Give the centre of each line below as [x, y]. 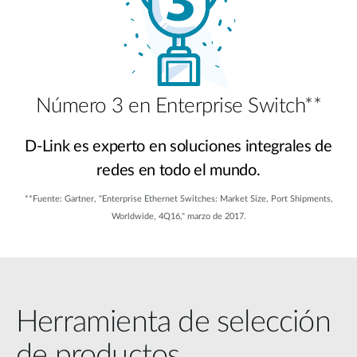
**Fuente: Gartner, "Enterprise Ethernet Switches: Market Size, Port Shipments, [178, 199]
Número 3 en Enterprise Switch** [178, 106]
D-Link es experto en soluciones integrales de [178, 146]
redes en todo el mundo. [178, 170]
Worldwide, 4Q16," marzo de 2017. [178, 217]
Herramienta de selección [173, 322]
